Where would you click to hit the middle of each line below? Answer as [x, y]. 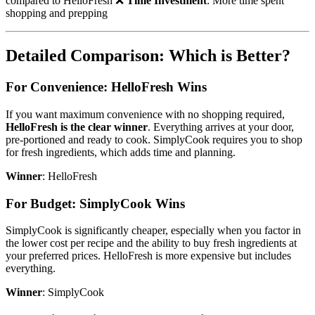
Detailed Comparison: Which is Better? [148, 56]
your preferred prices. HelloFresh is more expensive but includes [148, 256]
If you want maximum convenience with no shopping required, [145, 114]
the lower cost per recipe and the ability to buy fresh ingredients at [151, 243]
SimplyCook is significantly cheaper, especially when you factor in [153, 231]
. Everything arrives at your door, [221, 127]
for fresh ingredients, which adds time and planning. [121, 152]
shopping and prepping [57, 13]
